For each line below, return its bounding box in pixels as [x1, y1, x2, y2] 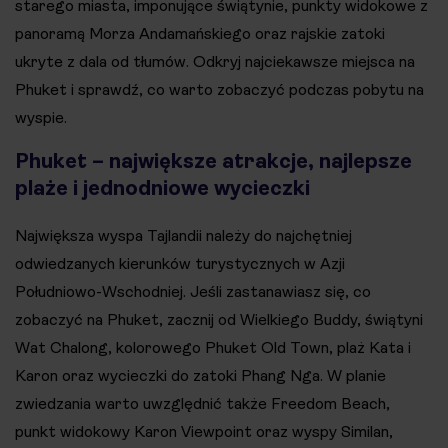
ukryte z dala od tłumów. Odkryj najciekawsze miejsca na [15, 52, 415, 71]
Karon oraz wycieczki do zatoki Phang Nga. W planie [15, 366, 386, 385]
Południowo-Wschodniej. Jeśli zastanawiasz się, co [15, 282, 371, 301]
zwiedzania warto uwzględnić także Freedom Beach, [15, 394, 390, 413]
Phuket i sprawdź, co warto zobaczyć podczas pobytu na [15, 80, 424, 99]
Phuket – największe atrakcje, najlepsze [15, 149, 412, 173]
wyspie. [15, 108, 67, 127]
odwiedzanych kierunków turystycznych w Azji [15, 254, 345, 273]
